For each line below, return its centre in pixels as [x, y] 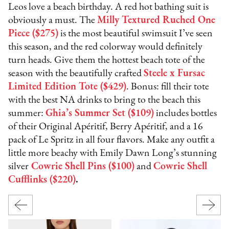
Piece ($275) [33, 33]
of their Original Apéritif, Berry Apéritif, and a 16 [106, 127]
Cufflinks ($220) [42, 180]
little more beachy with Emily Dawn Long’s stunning [113, 153]
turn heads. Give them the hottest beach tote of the [107, 60]
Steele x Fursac [175, 73]
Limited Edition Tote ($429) [67, 87]
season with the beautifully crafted [76, 73]
